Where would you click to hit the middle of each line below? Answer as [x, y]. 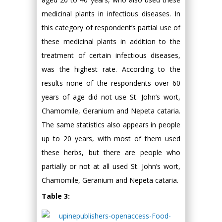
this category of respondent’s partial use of [111, 28]
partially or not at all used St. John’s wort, [111, 166]
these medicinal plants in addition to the [111, 42]
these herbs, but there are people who [111, 153]
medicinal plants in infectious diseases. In [111, 14]
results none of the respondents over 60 [111, 83]
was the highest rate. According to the [111, 69]
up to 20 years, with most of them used [111, 139]
